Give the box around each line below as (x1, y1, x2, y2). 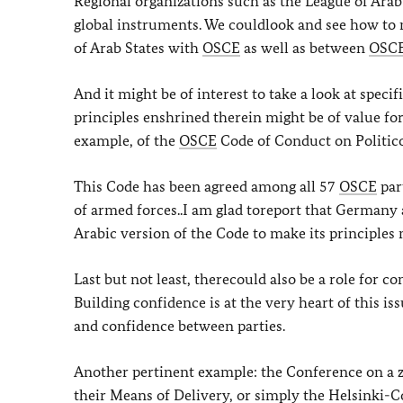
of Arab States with (74, 39, 202, 57)
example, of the (74, 131, 179, 149)
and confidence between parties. (74, 317, 285, 335)
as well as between (240, 39, 369, 57)
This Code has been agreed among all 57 (74, 177, 339, 195)
